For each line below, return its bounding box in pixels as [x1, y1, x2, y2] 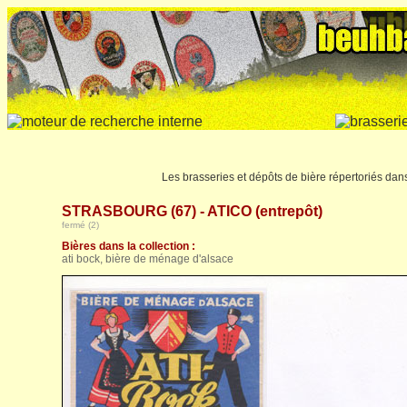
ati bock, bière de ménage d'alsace [62, 253, 233, 265]
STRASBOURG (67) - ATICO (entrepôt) [62, 203, 323, 219]
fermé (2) [62, 220, 99, 230]
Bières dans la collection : [62, 240, 195, 253]
